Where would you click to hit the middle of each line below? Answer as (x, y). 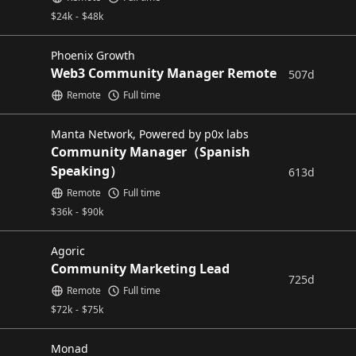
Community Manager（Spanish (151, 152)
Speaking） (87, 171)
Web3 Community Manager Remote (164, 73)
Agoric (68, 251)
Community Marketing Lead (140, 269)
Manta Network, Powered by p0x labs (150, 134)
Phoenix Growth (93, 55)
